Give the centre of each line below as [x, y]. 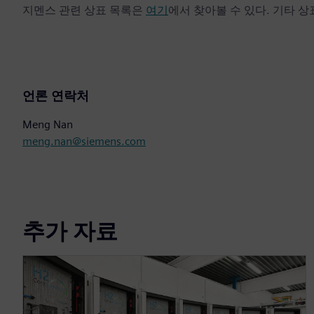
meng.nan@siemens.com [84, 142]
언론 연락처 [56, 96]
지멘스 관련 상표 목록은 [84, 11]
